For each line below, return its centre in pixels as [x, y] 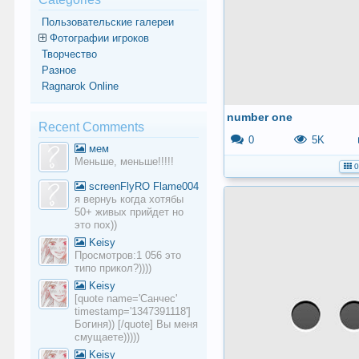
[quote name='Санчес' [126, 298]
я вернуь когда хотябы [129, 199]
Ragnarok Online [80, 86]
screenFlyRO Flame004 [143, 186]
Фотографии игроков [100, 38]
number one [259, 117]
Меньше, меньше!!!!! [125, 161]
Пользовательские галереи [107, 22]
